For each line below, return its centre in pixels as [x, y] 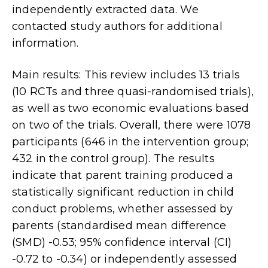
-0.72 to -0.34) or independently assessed [125, 259]
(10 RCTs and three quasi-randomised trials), [133, 92]
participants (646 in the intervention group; [130, 142]
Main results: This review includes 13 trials [126, 75]
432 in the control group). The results [113, 159]
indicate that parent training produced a [123, 176]
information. [45, 43]
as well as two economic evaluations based [131, 109]
